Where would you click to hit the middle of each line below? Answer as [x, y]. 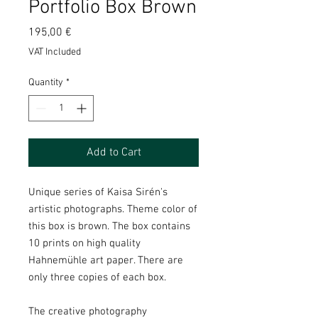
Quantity [46, 83]
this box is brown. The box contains [109, 227]
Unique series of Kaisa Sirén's [98, 193]
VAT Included [55, 53]
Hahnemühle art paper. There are [106, 261]
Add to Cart [114, 153]
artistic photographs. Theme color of [113, 210]
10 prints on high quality [84, 244]
